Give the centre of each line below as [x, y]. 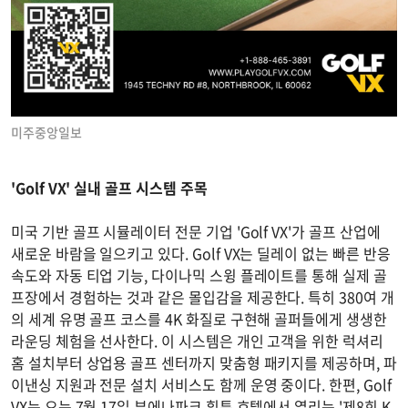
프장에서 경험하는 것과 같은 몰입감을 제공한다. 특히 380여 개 [203, 296]
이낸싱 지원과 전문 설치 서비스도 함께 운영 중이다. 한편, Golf [201, 384]
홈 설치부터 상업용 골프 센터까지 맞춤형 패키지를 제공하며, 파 [204, 362]
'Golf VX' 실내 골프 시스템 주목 [109, 187]
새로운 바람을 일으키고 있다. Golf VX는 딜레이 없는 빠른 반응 [201, 253]
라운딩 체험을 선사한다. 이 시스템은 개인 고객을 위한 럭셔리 [197, 340]
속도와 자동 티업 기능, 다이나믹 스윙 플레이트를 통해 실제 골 [199, 275]
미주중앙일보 [46, 132]
